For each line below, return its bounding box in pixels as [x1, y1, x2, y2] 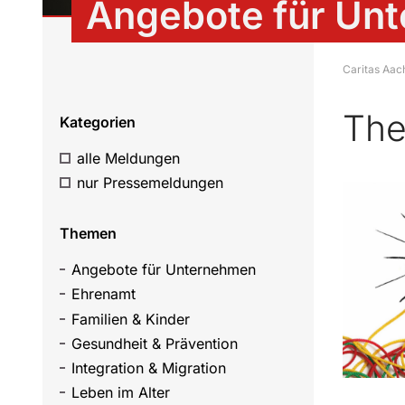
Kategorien [60, 113, 137, 132]
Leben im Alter [71, 383, 170, 402]
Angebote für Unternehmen [71, 260, 256, 279]
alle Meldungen [77, 149, 181, 168]
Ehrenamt [71, 285, 136, 304]
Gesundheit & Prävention [71, 334, 238, 353]
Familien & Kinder [71, 309, 190, 328]
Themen [60, 224, 118, 243]
